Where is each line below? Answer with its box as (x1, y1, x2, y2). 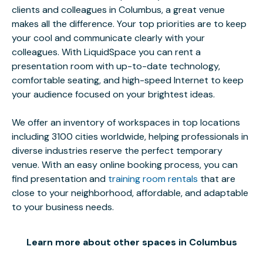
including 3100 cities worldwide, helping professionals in (12, 130, 248, 143)
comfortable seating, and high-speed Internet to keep (12, 74, 244, 86)
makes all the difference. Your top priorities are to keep (12, 18, 247, 30)
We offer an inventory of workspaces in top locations (12, 116, 240, 129)
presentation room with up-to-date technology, (12, 60, 220, 72)
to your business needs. (12, 201, 114, 213)
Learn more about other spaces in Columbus (26, 236, 237, 248)
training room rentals (108, 173, 198, 185)
